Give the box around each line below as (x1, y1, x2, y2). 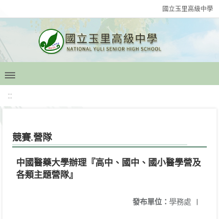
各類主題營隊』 (16, 170, 78, 180)
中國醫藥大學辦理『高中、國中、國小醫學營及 (16, 157, 201, 168)
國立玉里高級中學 (162, 5, 213, 12)
